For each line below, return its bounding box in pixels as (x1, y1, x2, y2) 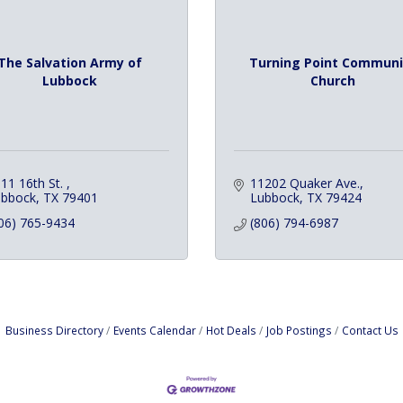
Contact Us (341, 323, 399, 337)
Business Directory (4, 323, 103, 337)
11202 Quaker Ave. (249, 175, 360, 192)
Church (310, 71, 356, 89)
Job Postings (265, 323, 332, 337)
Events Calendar (112, 323, 196, 337)
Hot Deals (205, 323, 256, 337)
